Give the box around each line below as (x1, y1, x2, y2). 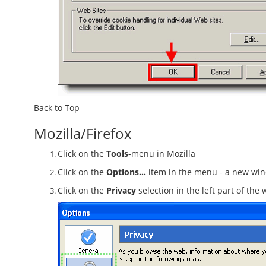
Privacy (106, 185, 136, 196)
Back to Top (34, 102, 80, 113)
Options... (106, 166, 146, 178)
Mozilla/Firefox (34, 123, 132, 143)
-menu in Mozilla (128, 148, 195, 159)
